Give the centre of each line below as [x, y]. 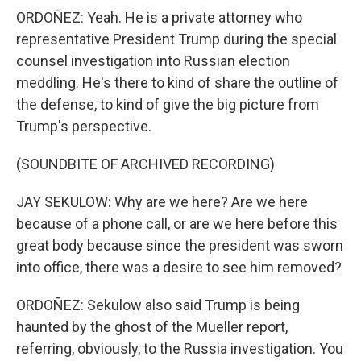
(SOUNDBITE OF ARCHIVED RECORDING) [145, 164]
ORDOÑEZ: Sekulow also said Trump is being [158, 305]
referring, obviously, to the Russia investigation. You [180, 349]
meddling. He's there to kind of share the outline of [177, 83]
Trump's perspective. [84, 126]
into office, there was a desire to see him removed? [179, 267]
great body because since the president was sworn [180, 245]
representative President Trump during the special [176, 39]
